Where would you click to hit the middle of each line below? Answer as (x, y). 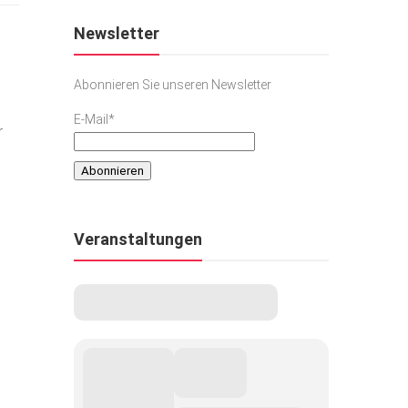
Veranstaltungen (138, 240)
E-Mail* (94, 119)
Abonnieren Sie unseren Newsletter (173, 84)
